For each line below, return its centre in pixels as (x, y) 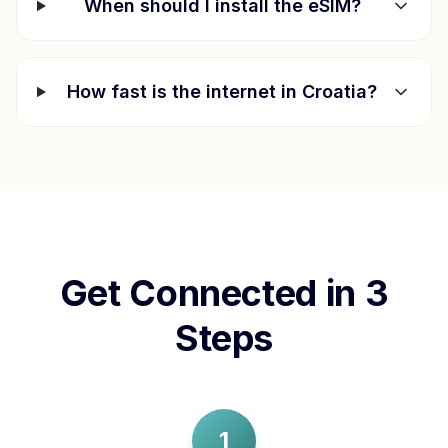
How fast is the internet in (185, 91)
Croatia (335, 91)
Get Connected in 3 (224, 293)
